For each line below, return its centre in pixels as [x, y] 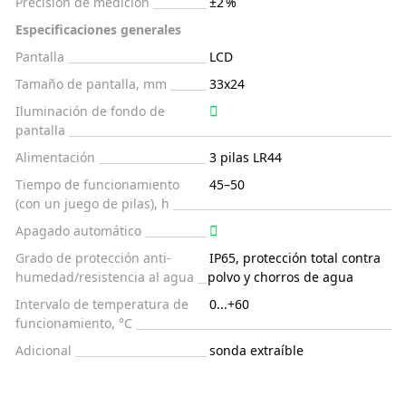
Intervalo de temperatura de [102, 304]
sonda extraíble [256, 351]
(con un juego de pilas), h [92, 204]
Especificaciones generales [98, 30]
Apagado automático [78, 231]
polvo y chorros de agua [280, 277]
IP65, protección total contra [295, 258]
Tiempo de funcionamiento [97, 185]
